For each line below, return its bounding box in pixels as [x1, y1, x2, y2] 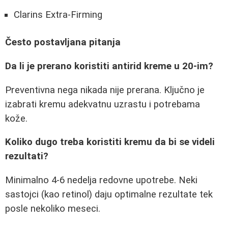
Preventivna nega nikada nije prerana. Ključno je [5, 84, 205, 96]
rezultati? [5, 151, 48, 162]
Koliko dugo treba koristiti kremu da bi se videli [5, 136, 215, 148]
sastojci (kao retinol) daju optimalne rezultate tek [5, 189, 213, 201]
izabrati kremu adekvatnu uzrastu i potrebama [5, 98, 200, 110]
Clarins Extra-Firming [14, 9, 102, 20]
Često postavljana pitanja [5, 37, 121, 48]
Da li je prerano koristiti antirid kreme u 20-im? [5, 61, 213, 72]
